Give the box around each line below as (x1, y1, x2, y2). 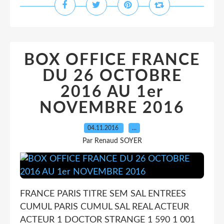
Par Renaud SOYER (82, 137, 142, 144)
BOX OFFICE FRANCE (24, 52, 200, 68)
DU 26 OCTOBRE (42, 68, 182, 84)
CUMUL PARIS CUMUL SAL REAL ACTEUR (20, 202, 189, 211)
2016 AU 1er (60, 84, 163, 100)
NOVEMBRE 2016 (39, 100, 184, 116)
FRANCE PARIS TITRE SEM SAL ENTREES (20, 189, 186, 198)
